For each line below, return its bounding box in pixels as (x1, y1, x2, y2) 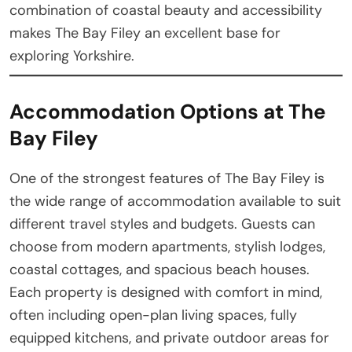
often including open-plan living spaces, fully (9, 305, 297, 324)
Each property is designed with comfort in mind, (9, 282, 322, 302)
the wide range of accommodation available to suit (9, 191, 341, 211)
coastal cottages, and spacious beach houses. (9, 259, 310, 279)
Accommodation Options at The (9, 97, 326, 125)
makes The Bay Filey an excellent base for (9, 23, 280, 42)
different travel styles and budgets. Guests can (9, 214, 315, 233)
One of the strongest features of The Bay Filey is (9, 168, 324, 188)
